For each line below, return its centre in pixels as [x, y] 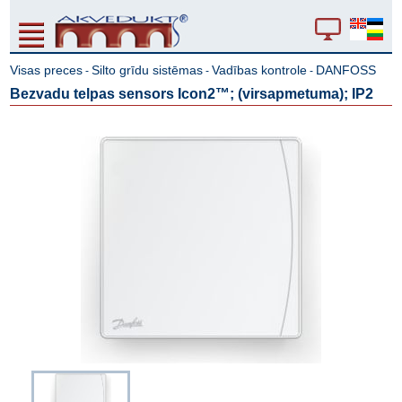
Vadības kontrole [260, 70]
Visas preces [47, 70]
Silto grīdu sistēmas [148, 70]
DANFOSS [346, 70]
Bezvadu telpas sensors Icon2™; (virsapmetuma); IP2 [192, 94]
